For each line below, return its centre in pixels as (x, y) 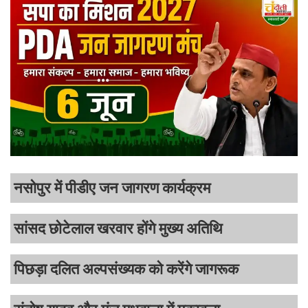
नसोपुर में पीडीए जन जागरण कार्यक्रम (112, 188)
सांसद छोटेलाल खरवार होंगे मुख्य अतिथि (118, 229)
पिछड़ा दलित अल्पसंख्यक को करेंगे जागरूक (126, 269)
